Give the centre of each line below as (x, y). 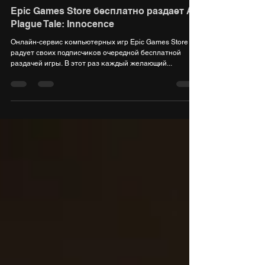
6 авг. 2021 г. (31, 8)
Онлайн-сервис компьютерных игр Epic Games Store (99, 66)
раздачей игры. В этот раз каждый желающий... (91, 87)
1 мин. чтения (85, 8)
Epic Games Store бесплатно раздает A (102, 35)
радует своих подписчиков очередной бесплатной (96, 76)
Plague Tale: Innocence (62, 48)
